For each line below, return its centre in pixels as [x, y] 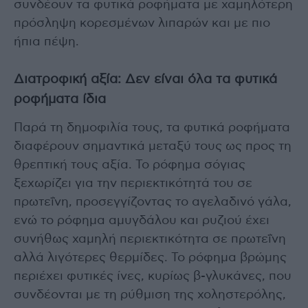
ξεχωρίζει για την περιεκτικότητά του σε [133, 184]
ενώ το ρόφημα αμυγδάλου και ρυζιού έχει [142, 221]
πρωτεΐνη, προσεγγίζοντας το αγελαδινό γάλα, [153, 202]
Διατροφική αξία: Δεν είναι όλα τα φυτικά [145, 80]
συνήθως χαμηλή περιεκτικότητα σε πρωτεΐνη [150, 240]
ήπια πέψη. [46, 42]
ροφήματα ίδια [60, 100]
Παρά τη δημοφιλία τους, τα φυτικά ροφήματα [152, 128]
